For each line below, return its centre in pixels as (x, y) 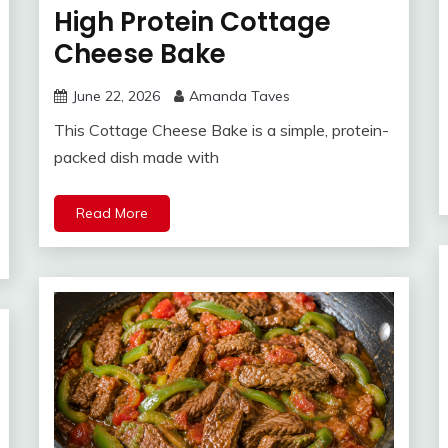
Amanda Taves (239, 95)
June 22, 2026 (116, 95)
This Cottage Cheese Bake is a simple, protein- (221, 129)
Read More (112, 212)
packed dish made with (136, 156)
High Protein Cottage (192, 21)
